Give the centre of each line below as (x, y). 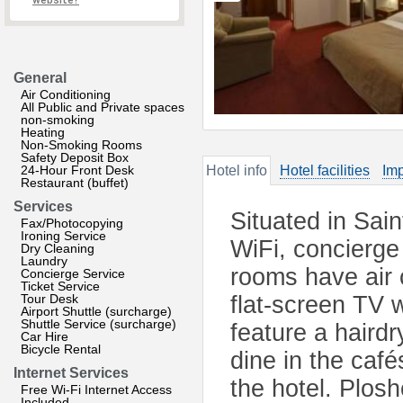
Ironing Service (63, 236)
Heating (43, 132)
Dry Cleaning (58, 248)
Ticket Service (60, 286)
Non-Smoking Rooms (81, 145)
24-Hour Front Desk (77, 170)
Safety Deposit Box (75, 157)
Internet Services (71, 373)
